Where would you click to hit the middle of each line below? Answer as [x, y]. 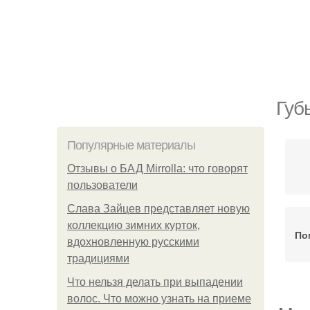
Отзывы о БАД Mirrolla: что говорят [157, 168]
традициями [98, 258]
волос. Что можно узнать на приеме [159, 299]
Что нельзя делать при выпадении [155, 282]
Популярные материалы [131, 145]
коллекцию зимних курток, [134, 225]
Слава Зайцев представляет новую [158, 209]
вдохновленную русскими [133, 242]
